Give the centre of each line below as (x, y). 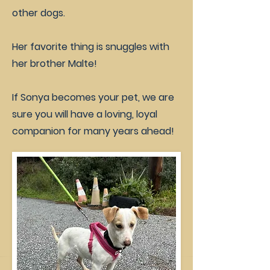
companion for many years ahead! (93, 131)
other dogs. (39, 13)
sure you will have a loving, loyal (85, 114)
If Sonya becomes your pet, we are (93, 97)
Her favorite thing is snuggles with (91, 47)
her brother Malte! (55, 64)
